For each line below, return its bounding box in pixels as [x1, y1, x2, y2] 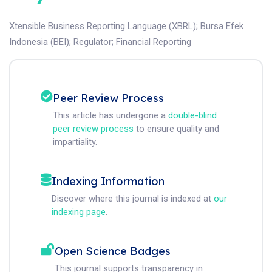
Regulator [73, 36, 112, 47]
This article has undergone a [53, 109, 168, 121]
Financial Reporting [116, 36, 191, 47]
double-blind [168, 109, 217, 121]
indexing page [52, 206, 106, 217]
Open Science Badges [55, 243, 171, 258]
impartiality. [53, 136, 97, 148]
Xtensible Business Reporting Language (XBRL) [9, 20, 196, 32]
